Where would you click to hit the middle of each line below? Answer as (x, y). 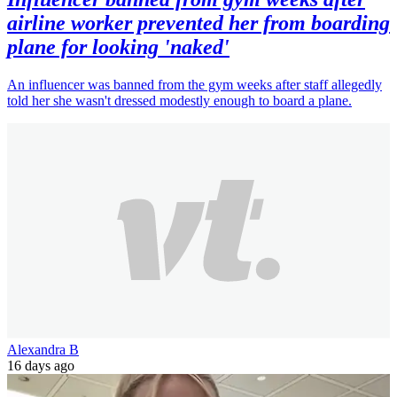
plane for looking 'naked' (118, 47)
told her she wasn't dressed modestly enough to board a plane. (179, 100)
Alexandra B (43, 349)
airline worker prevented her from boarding (198, 23)
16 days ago (41, 365)
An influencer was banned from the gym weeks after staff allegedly (195, 84)
